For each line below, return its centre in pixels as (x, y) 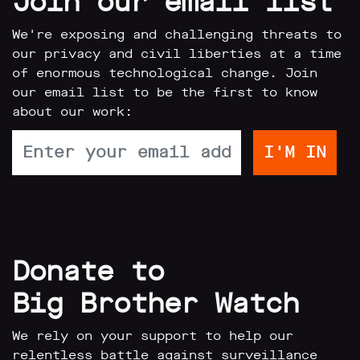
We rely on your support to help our (153, 335)
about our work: (72, 111)
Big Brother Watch (155, 303)
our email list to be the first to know (165, 92)
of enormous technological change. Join (165, 73)
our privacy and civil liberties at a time (177, 53)
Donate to (88, 271)
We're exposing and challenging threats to (177, 34)
